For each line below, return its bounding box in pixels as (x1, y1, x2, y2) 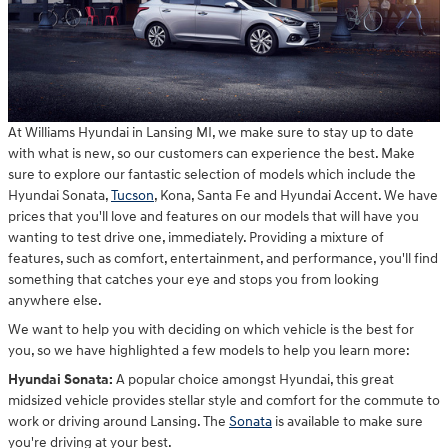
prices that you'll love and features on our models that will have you (8, 207, 419, 225)
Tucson (111, 186, 154, 204)
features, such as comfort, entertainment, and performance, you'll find (8, 249, 438, 267)
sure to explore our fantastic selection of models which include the (8, 165, 416, 183)
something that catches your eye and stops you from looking (8, 270, 379, 288)
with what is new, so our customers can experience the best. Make (8, 144, 415, 162)
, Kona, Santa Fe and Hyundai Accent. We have (154, 186, 438, 204)
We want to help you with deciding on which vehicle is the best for (8, 320, 414, 338)
